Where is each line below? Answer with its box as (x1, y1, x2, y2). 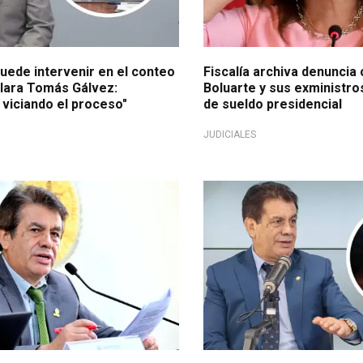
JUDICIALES (203, 128, 257, 140)
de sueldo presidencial (203, 96, 343, 112)
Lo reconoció (220, 186, 284, 199)
